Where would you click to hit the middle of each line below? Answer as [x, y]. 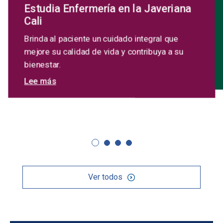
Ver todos [105, 177]
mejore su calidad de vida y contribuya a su [104, 52]
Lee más [40, 82]
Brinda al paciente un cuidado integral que [101, 39]
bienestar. [42, 65]
